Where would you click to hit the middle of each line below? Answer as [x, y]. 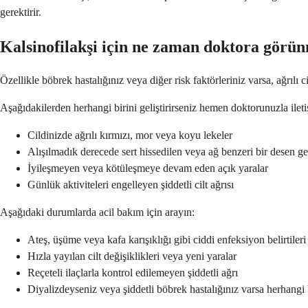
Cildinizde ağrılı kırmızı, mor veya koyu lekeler [130, 135]
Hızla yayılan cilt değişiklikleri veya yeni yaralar [132, 256]
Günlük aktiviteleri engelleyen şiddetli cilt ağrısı [131, 185]
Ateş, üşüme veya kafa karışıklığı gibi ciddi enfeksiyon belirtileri [167, 240]
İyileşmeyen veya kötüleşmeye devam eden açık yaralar [148, 168]
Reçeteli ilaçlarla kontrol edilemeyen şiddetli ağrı [133, 273]
